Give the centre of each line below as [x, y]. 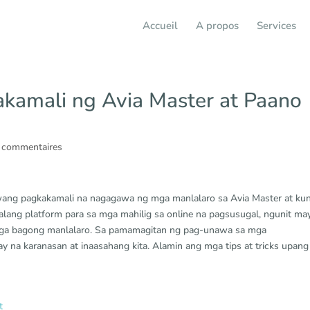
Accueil [160, 26]
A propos [217, 26]
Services [276, 26]
